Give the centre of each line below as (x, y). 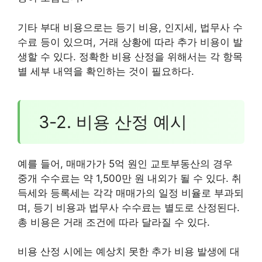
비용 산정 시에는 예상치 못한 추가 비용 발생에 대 (129, 252)
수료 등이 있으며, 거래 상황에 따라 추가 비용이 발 (130, 42)
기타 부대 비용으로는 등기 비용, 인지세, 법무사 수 (130, 27)
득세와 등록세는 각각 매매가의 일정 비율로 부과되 (131, 193)
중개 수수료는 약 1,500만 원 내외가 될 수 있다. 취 (130, 178)
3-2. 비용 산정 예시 (113, 122)
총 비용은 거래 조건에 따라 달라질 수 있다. (114, 222)
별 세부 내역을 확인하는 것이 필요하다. (106, 71)
